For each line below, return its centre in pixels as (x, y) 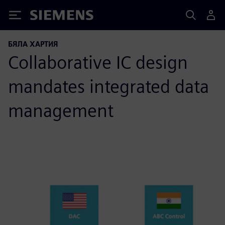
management (61, 110)
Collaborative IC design (98, 62)
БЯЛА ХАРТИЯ (33, 44)
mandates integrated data (108, 86)
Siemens (47, 17)
